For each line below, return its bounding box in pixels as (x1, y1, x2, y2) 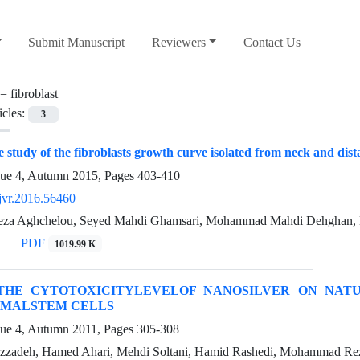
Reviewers (151, 35, 206, 51)
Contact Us (243, 35, 301, 51)
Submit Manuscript (28, 35, 125, 51)
